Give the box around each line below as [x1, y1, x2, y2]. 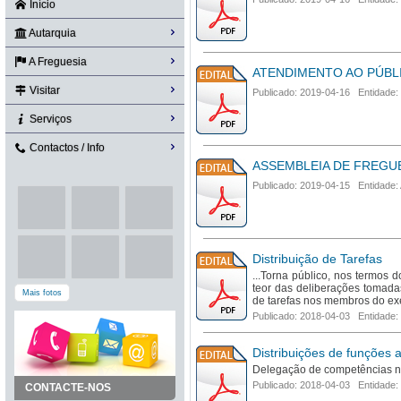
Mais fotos [22, 288, 62, 297]
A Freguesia [27, 55, 87, 68]
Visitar [27, 84, 60, 97]
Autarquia [27, 27, 76, 39]
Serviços [27, 113, 72, 125]
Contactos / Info [27, 141, 105, 154]
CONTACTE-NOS [25, 381, 111, 394]
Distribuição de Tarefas [252, 252, 382, 266]
